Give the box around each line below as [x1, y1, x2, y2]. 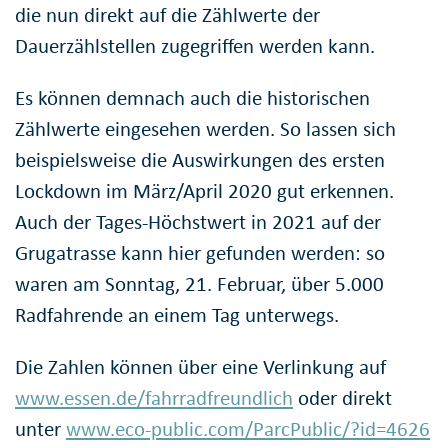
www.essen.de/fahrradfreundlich [15, 384, 293, 411]
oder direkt [293, 384, 392, 411]
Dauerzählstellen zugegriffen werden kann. [15, 32, 375, 59]
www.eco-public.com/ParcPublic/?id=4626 [66, 415, 430, 442]
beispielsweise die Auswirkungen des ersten [15, 146, 385, 173]
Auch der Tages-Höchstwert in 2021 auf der [15, 208, 381, 235]
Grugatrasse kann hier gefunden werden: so [15, 239, 385, 266]
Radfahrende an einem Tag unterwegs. [15, 301, 339, 328]
